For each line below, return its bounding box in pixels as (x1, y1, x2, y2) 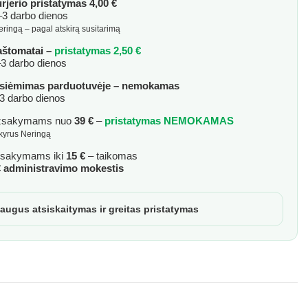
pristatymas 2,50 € (54, 45, 144, 56)
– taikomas (85, 150, 138, 162)
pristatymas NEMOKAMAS (104, 115, 234, 126)
